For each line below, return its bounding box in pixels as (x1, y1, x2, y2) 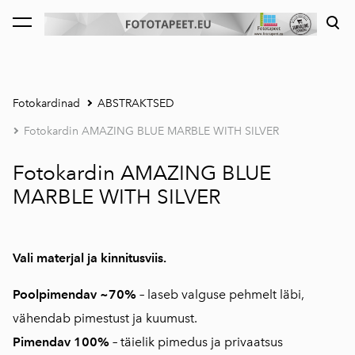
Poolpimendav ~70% (13, 286, 136, 302)
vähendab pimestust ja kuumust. (13, 310, 197, 326)
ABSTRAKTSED (97, 96, 174, 110)
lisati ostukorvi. (19, 21, 97, 35)
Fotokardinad (13, 96, 80, 110)
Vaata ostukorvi (142, 22, 209, 34)
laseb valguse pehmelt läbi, (147, 286, 304, 302)
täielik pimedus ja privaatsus (120, 334, 283, 349)
